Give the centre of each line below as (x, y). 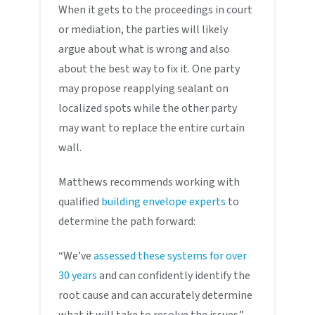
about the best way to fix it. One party (149, 69)
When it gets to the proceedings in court (156, 9)
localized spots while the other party (148, 108)
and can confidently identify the (174, 275)
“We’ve (76, 256)
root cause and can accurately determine (156, 295)
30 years (78, 275)
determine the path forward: (127, 221)
